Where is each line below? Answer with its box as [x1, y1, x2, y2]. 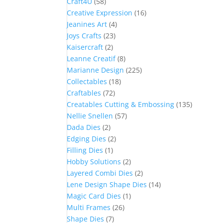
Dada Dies [67, 122, 101, 132]
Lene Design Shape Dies [67, 180, 147, 189]
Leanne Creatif [67, 54, 116, 63]
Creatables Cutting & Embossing [67, 100, 175, 109]
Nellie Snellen [67, 111, 113, 120]
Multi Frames [67, 203, 111, 212]
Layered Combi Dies [67, 168, 133, 178]
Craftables [67, 88, 102, 98]
